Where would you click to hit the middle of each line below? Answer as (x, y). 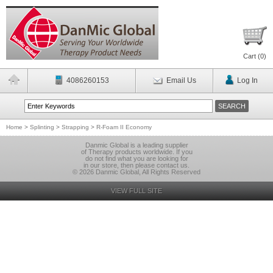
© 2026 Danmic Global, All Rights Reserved (136, 172)
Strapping (75, 127)
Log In (247, 80)
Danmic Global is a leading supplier (136, 145)
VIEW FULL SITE (136, 191)
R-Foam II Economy (124, 127)
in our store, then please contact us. (136, 165)
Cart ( (252, 56)
